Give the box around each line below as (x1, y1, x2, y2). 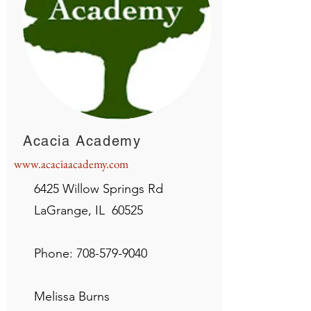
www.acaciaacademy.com (14, 156, 128, 171)
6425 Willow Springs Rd (34, 181, 198, 196)
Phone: (34, 246, 76, 261)
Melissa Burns (34, 289, 127, 304)
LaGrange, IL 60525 (34, 203, 202, 218)
